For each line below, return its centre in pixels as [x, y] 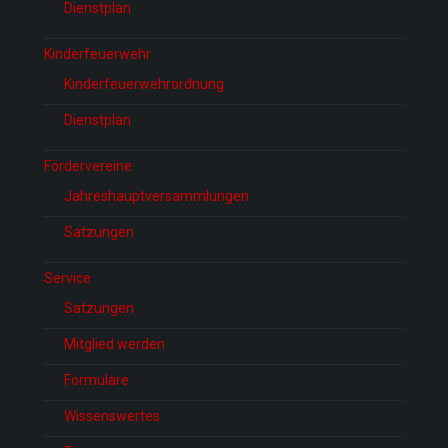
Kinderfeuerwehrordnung [144, 84]
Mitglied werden [114, 344]
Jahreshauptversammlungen [156, 196]
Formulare [96, 380]
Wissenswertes [112, 416]
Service [67, 278]
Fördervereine [88, 166]
